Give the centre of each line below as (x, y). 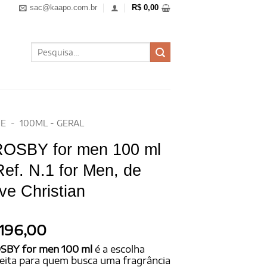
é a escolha (119, 249)
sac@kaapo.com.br (64, 7)
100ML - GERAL (52, 123)
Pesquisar (48, 46)
